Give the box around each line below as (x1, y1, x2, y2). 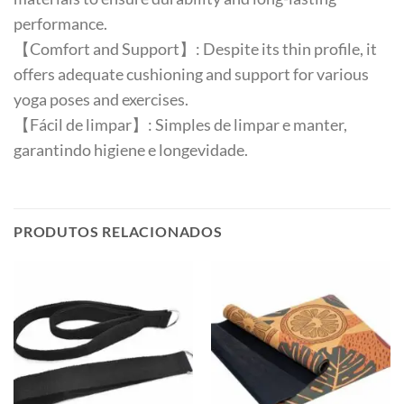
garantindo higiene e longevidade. (14, 140, 248, 160)
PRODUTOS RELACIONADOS (14, 223, 223, 241)
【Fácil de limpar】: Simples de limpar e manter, (14, 115, 347, 134)
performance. (14, 14, 107, 33)
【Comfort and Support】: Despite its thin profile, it (14, 39, 377, 59)
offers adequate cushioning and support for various (14, 64, 369, 84)
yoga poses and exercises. (14, 89, 188, 109)
